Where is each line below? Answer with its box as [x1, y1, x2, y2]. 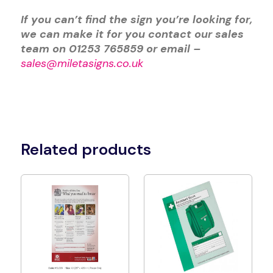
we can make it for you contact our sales [20, 27, 244, 41]
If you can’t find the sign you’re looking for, [20, 12, 252, 27]
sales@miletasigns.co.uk [20, 56, 143, 71]
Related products [20, 139, 151, 160]
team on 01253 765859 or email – [20, 41, 200, 56]
